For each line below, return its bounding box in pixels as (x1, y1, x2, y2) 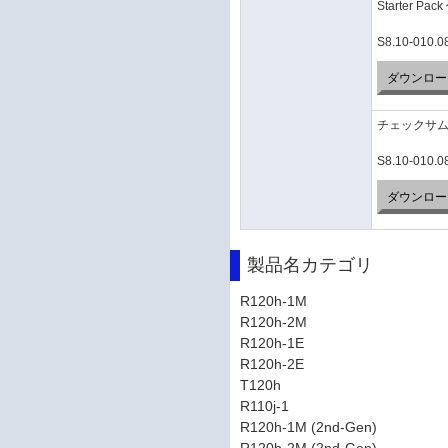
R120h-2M (240, 314, 308, 330)
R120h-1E (240, 335, 305, 351)
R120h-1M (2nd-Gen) (240, 419, 378, 435)
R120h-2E (240, 356, 305, 372)
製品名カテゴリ (247, 255, 374, 275)
